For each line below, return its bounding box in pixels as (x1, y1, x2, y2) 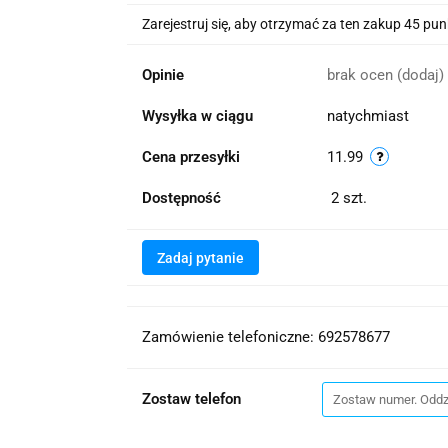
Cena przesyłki (141, 148, 240, 166)
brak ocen (326, 66, 397, 84)
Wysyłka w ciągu (141, 107, 253, 125)
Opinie (141, 66, 184, 84)
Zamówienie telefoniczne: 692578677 (141, 328, 390, 346)
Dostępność (141, 189, 221, 207)
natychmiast (326, 107, 409, 125)
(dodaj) (396, 66, 444, 84)
